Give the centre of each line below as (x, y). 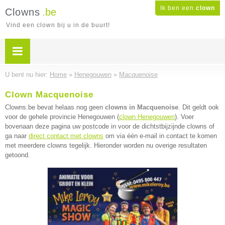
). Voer (184, 117)
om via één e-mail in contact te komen (160, 136)
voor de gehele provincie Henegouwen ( (62, 117)
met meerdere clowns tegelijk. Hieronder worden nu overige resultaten (106, 145)
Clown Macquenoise (49, 95)
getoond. (18, 155)
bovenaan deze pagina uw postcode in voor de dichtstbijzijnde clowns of (110, 126)
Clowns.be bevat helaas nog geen (55, 107)
